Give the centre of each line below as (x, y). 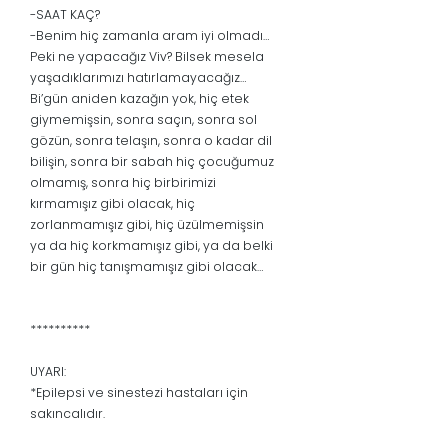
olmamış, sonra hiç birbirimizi (123, 183)
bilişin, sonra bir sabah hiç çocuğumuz (152, 162)
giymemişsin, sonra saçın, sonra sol (143, 120)
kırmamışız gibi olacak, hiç (112, 204)
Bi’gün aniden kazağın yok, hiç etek (139, 99)
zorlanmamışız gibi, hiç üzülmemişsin (147, 225)
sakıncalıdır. (67, 414)
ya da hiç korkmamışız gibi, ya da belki (151, 246)
